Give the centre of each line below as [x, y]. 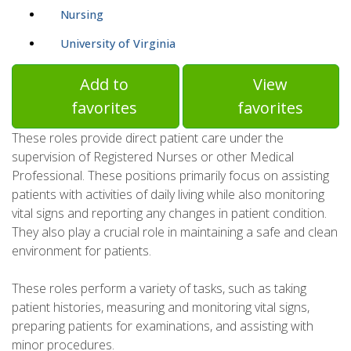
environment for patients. [81, 251]
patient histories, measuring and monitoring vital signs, [161, 308]
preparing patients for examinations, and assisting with [163, 326]
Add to [105, 85]
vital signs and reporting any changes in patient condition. [169, 213]
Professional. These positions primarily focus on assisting [170, 176]
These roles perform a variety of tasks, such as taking [159, 289]
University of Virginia [118, 44]
